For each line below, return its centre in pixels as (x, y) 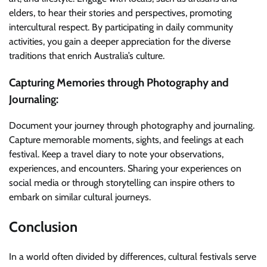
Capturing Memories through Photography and (119, 82)
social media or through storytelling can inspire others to (122, 183)
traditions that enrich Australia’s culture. (87, 55)
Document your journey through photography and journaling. (132, 126)
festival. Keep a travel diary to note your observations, (116, 154)
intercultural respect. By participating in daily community (121, 27)
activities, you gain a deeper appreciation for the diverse (120, 41)
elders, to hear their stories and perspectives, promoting (120, 13)
